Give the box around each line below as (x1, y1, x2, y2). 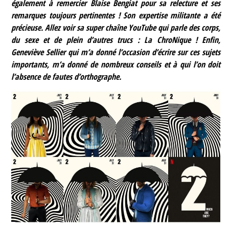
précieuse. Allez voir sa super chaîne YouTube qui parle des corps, (11, 22, 221, 34)
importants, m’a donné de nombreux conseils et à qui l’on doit (11, 59, 221, 71)
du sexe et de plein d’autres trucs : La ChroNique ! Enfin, (11, 34, 221, 46)
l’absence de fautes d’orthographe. (11, 71, 122, 83)
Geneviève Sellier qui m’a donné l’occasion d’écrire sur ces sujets (11, 47, 221, 58)
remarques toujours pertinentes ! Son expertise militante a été (11, 10, 221, 21)
